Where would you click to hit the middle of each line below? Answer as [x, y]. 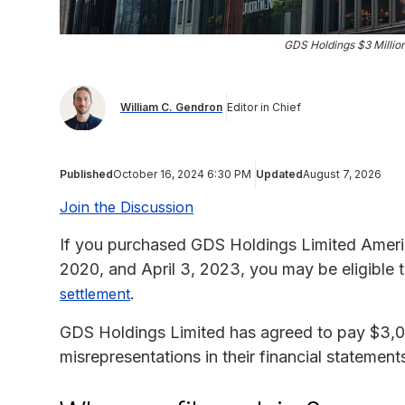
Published [86, 174]
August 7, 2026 [342, 174]
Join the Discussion [127, 207]
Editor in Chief [264, 108]
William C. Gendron [171, 108]
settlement [95, 293]
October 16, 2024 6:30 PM [182, 174]
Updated [279, 174]
